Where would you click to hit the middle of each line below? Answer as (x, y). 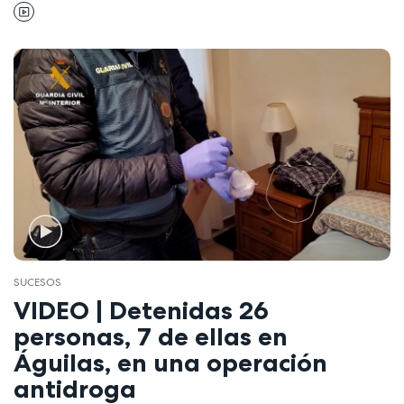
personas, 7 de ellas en (151, 336)
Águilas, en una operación (170, 362)
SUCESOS (37, 283)
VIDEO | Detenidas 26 (141, 310)
